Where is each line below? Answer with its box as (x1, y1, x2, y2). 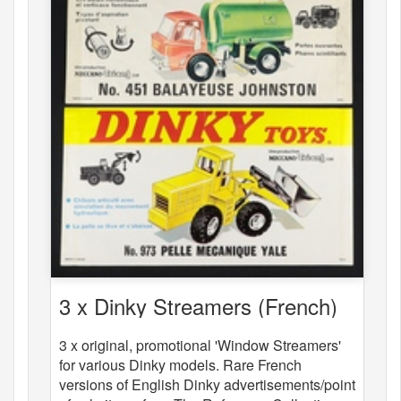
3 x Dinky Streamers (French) (59, 289, 337, 321)
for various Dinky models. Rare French (59, 354, 302, 375)
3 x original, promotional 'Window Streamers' (59, 334, 341, 355)
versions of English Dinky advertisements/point (59, 373, 355, 395)
